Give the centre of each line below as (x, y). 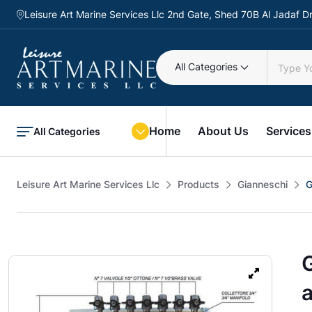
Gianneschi (263, 184)
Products (198, 184)
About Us (223, 131)
